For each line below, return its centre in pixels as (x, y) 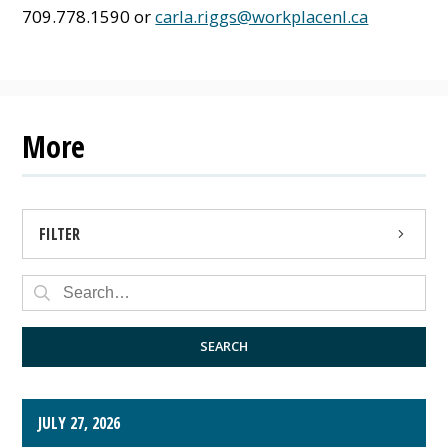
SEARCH (224, 346)
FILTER (60, 233)
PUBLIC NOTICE (87, 331)
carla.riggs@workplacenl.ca (262, 16)
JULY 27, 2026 (79, 422)
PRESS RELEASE (86, 282)
